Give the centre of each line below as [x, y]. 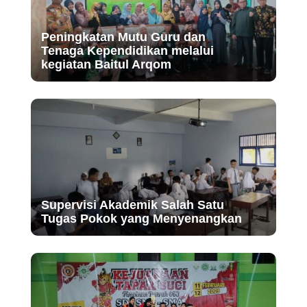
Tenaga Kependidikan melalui [127, 50]
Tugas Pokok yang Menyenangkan [141, 218]
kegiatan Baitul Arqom [106, 64]
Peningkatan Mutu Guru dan [123, 37]
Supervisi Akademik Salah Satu [132, 205]
